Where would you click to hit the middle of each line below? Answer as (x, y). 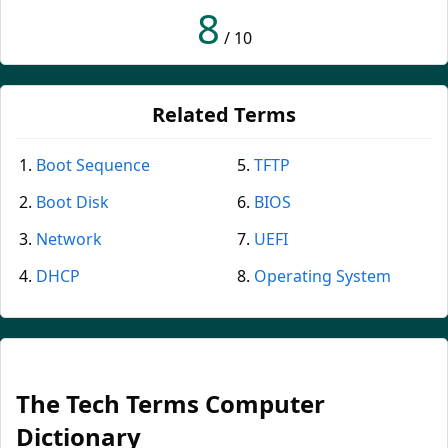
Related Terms (224, 115)
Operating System (322, 276)
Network (69, 239)
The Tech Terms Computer (170, 404)
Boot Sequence (93, 165)
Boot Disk (72, 202)
